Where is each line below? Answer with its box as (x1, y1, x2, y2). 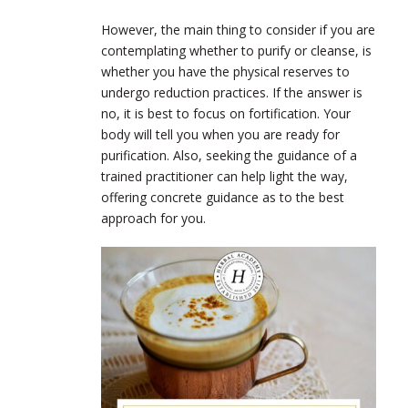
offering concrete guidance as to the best (101, 188, 344, 206)
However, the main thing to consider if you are (101, 20, 375, 38)
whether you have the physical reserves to (101, 62, 350, 80)
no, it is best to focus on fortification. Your (101, 104, 351, 122)
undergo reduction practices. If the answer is (101, 83, 362, 101)
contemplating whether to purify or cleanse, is (101, 41, 372, 59)
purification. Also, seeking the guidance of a (101, 146, 357, 164)
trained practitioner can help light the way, (101, 167, 348, 185)
